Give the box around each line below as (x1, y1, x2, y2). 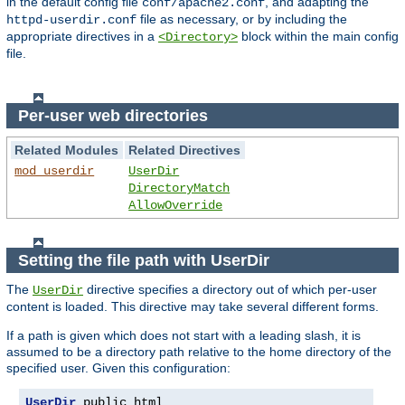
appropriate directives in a (6, 28, 158, 43)
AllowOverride (128, 198, 223, 213)
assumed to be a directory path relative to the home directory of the (6, 344, 391, 360)
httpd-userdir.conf (6, 12, 137, 27)
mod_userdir (14, 164, 95, 179)
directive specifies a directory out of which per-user (83, 282, 377, 297)
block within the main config (238, 28, 399, 43)
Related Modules (14, 143, 119, 158)
